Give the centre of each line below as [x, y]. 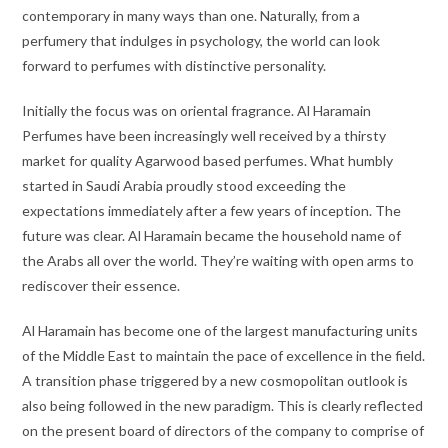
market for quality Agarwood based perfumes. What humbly [208, 160]
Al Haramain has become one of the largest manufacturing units [220, 330]
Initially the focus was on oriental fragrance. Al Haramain [197, 110]
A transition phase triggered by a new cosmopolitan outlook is [215, 380]
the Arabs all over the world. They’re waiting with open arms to [218, 260]
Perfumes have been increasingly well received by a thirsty [204, 135]
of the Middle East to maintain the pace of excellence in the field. [224, 355]
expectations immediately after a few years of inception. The [212, 210]
